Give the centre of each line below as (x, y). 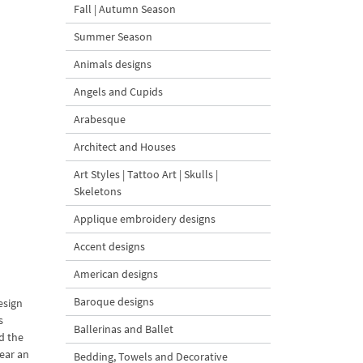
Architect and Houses (125, 147)
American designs (116, 274)
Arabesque (100, 119)
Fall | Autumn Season (125, 9)
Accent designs (109, 246)
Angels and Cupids (118, 92)
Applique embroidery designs (145, 219)
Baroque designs (114, 301)
